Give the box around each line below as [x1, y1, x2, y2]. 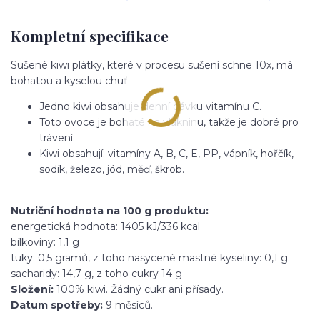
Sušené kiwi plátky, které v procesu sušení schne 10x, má [11, 59, 293, 72]
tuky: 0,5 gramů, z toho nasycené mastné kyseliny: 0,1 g [11, 251, 288, 265]
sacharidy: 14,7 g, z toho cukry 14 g [11, 267, 182, 281]
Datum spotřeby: [11, 299, 106, 312]
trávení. [39, 131, 75, 145]
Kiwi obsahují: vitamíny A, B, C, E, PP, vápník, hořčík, [39, 147, 294, 161]
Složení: [11, 283, 54, 296]
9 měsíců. [106, 299, 153, 312]
